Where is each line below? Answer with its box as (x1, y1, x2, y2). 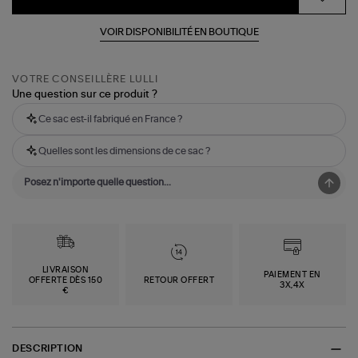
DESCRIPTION (12, 344, 83, 354)
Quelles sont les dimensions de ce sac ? (38, 146, 211, 157)
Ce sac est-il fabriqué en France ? (38, 114, 183, 125)
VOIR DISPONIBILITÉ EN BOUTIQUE (99, 26, 259, 37)
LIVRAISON (42, 265, 89, 274)
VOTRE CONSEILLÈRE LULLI (12, 74, 158, 85)
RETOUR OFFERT (143, 276, 215, 284)
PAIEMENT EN (264, 271, 321, 280)
